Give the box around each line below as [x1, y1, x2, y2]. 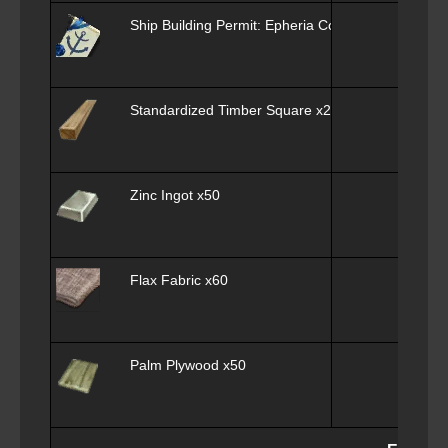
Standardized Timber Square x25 [130, 102, 339, 119]
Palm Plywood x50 [130, 357, 246, 374]
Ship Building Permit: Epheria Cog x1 [130, 17, 363, 34]
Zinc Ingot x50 [130, 187, 220, 204]
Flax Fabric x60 [130, 272, 228, 289]
